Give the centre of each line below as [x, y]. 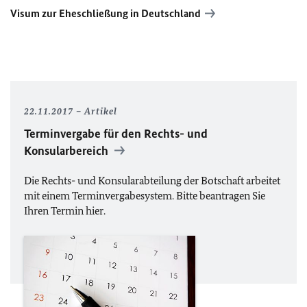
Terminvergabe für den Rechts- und [116, 133]
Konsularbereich [67, 150]
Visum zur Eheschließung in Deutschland [106, 13]
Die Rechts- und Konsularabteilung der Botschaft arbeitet [152, 180]
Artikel [101, 111]
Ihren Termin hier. [65, 210]
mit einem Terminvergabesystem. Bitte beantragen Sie [145, 195]
